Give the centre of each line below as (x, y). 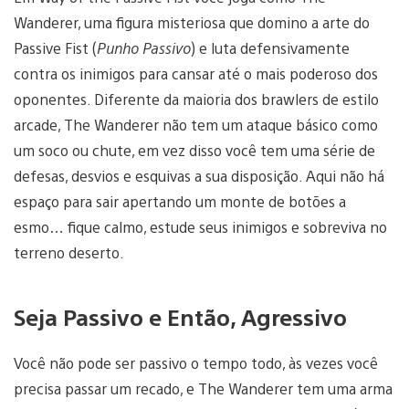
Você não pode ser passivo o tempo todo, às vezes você (196, 362)
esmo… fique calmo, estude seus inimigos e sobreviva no (200, 226)
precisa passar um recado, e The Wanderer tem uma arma (203, 388)
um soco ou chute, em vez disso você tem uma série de (194, 150)
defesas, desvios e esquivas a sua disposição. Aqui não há (199, 175)
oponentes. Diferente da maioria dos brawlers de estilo (196, 99)
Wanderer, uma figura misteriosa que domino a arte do (192, 22)
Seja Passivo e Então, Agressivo (180, 316)
